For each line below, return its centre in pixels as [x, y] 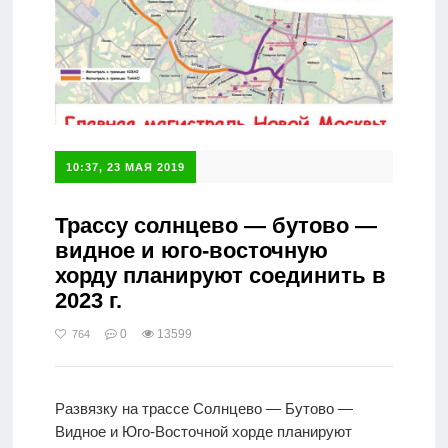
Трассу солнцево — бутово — [215, 226]
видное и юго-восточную [191, 251]
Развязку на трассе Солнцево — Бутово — [203, 409]
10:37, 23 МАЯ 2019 [125, 167]
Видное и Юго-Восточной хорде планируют [203, 432]
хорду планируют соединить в [220, 276]
